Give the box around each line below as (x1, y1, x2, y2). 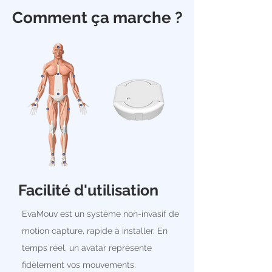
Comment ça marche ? (12, 8, 183, 27)
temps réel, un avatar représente (22, 243, 152, 253)
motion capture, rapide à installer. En (22, 226, 168, 236)
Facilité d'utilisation (18, 181, 158, 199)
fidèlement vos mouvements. (22, 260, 136, 270)
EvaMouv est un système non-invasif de (22, 209, 179, 219)
